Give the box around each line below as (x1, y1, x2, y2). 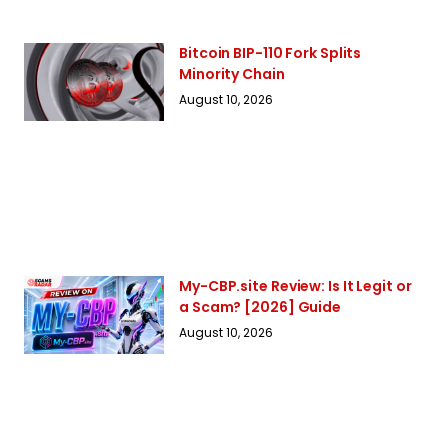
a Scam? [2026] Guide (179, 296, 341, 317)
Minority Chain (179, 63, 285, 84)
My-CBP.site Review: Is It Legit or (179, 275, 412, 296)
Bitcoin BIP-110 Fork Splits (179, 42, 362, 63)
